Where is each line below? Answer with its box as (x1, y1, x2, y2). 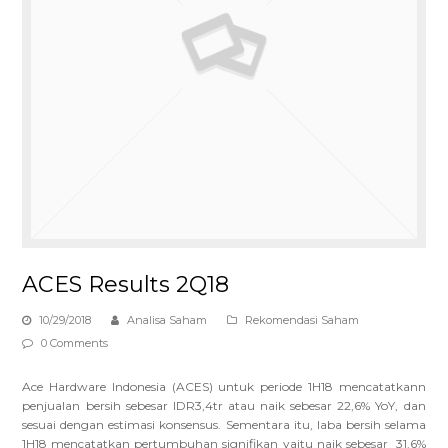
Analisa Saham (127, 313, 208, 328)
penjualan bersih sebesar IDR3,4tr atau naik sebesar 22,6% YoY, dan (22, 398, 426, 414)
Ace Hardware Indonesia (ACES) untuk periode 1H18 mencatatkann (22, 379, 426, 395)
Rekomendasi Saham (245, 313, 360, 328)
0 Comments (41, 336, 109, 351)
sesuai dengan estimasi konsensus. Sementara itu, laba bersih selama (22, 417, 426, 433)
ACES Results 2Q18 (22, 271, 230, 299)
